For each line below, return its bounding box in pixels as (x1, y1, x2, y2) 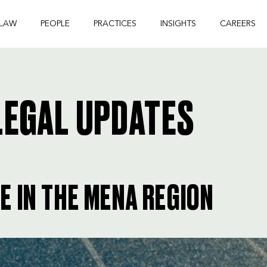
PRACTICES (94, 20, 137, 28)
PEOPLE (41, 20, 70, 28)
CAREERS (220, 20, 256, 28)
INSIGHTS (160, 20, 197, 28)
